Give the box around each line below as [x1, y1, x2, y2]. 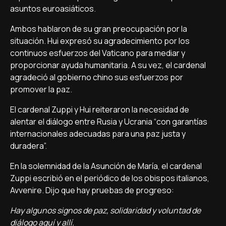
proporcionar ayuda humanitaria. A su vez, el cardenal [10, 60, 206, 71]
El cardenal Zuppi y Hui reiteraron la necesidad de [10, 104, 189, 115]
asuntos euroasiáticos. [10, 3, 96, 14]
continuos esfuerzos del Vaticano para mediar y [10, 47, 185, 59]
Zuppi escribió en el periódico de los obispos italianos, [10, 173, 209, 184]
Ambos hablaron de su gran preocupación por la [10, 23, 187, 34]
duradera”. [10, 140, 47, 151]
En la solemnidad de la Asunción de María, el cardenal [10, 160, 202, 172]
